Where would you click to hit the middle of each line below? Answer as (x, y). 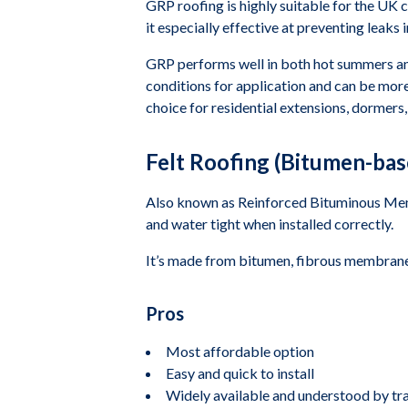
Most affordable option (240, 351)
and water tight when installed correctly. (270, 224)
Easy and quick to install (240, 373)
